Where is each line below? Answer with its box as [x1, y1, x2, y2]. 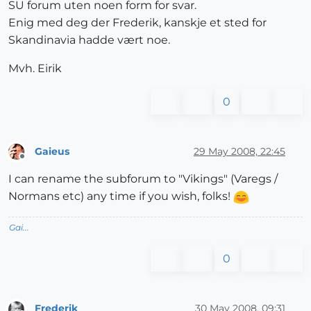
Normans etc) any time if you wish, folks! [8, 190, 233, 203]
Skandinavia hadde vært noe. [8, 33, 170, 47]
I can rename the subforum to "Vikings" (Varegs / [8, 172, 278, 186]
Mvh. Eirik [8, 62, 62, 76]
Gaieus [35, 144, 69, 158]
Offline [22, 157, 49, 168]
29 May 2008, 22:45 [194, 144, 285, 158]
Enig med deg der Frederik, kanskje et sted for [8, 16, 267, 30]
